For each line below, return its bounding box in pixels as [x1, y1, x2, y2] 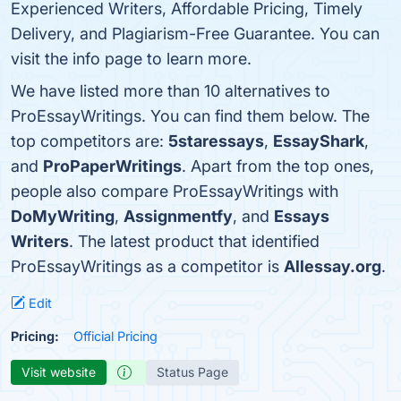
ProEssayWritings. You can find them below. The [11, 107, 370, 125]
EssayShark [273, 132, 364, 150]
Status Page [157, 364, 228, 380]
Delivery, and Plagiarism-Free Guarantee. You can [11, 24, 380, 43]
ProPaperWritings [43, 157, 182, 175]
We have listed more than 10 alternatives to [11, 81, 330, 100]
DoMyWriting [11, 207, 115, 226]
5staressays [168, 132, 264, 150]
